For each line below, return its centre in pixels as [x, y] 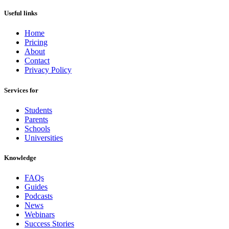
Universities [44, 138]
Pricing [36, 42]
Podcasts [39, 196]
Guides [36, 187]
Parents [36, 119]
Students [38, 110]
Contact [37, 61]
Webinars [40, 215]
